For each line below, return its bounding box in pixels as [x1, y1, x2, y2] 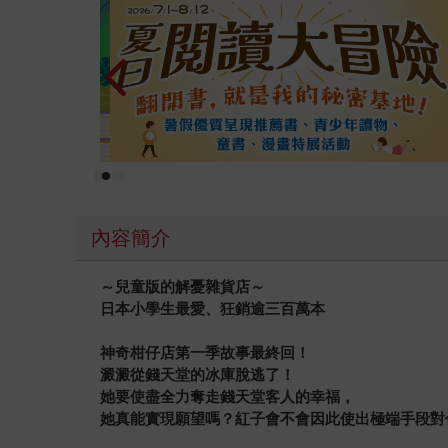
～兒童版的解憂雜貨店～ [100, 278, 266, 296]
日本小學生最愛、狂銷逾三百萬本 [100, 300, 326, 318]
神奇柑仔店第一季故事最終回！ [100, 344, 311, 362]
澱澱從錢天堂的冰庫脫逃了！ [100, 366, 296, 384]
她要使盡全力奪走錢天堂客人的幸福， [100, 388, 356, 406]
